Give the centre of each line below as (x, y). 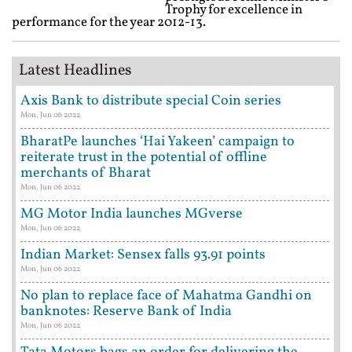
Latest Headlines (75, 71)
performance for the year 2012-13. (109, 22)
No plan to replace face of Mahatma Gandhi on (166, 296)
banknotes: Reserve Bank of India (126, 312)
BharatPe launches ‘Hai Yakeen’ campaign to (158, 142)
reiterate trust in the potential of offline (144, 158)
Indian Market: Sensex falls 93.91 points (143, 255)
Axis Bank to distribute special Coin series (151, 101)
